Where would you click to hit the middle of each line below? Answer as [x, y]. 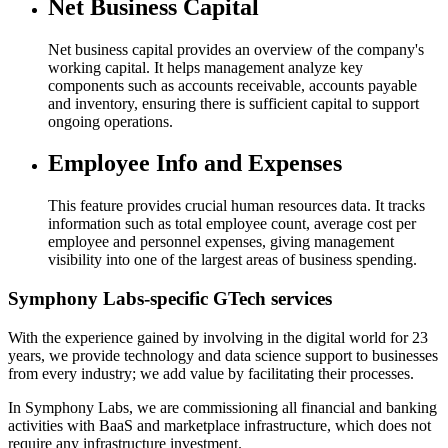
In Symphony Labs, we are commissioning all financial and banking [222, 407]
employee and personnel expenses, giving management [221, 242]
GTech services [272, 299]
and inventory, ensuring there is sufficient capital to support [233, 103]
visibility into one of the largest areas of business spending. [232, 260]
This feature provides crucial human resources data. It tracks [236, 206]
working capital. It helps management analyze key [205, 67]
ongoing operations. [110, 121]
